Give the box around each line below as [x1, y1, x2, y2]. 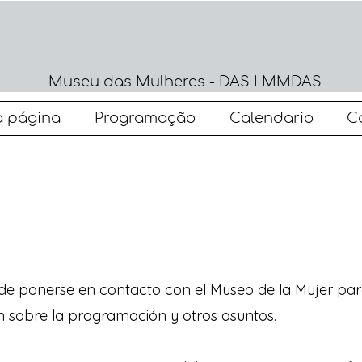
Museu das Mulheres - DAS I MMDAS [48, 74, 322, 90]
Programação [95, 110, 196, 126]
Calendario [229, 110, 314, 126]
